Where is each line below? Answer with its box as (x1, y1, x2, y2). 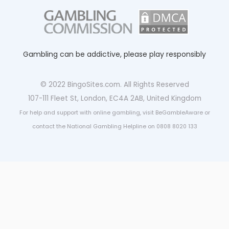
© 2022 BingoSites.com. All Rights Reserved (40, 80, 189, 90)
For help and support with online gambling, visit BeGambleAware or (19, 109, 210, 117)
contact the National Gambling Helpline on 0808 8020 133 (32, 123, 197, 131)
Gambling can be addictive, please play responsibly (23, 49, 206, 60)
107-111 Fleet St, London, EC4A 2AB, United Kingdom (28, 94, 201, 104)
